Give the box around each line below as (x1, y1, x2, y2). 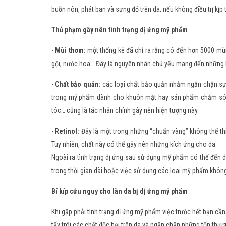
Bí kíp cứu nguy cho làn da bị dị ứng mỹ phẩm (51, 187, 188, 196)
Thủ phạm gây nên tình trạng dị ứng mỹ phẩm (51, 26, 188, 34)
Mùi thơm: (55, 46, 87, 55)
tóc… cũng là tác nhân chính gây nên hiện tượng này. (51, 106, 199, 115)
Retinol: (53, 127, 81, 136)
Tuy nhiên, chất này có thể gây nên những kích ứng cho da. (51, 140, 217, 149)
